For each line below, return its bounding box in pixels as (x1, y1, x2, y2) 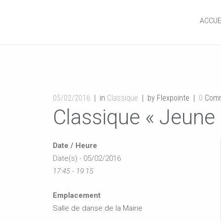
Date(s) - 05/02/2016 (53, 154, 121, 163)
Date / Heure (53, 141, 97, 150)
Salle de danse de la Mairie (53, 203, 143, 213)
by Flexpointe (147, 93, 189, 103)
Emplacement (53, 190, 101, 200)
